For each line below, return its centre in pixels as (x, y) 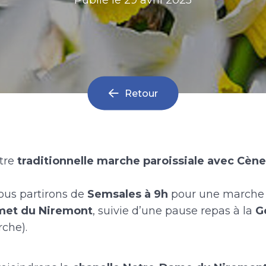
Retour (141, 93)
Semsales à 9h (128, 194)
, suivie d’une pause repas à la (174, 210)
